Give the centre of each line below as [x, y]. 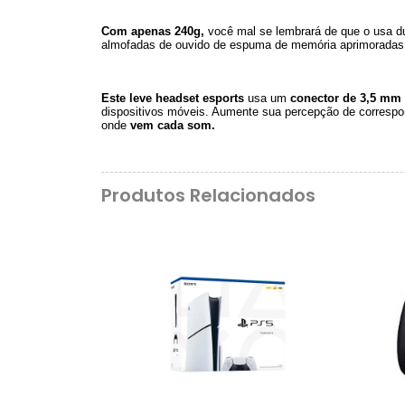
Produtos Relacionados [208, 196]
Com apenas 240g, [153, 31]
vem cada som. [173, 125]
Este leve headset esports [173, 98]
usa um [267, 98]
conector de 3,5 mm [346, 98]
